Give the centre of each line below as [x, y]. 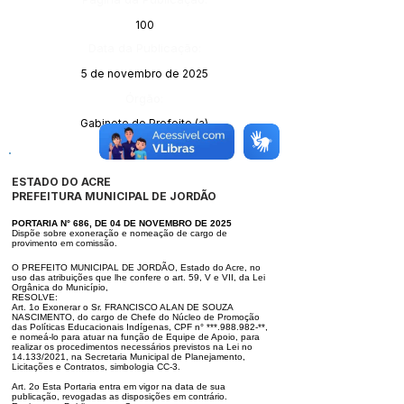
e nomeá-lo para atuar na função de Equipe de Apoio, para [136, 337]
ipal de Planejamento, [200, 357]
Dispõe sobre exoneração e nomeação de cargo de [119, 233]
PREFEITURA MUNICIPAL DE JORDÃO [114, 196]
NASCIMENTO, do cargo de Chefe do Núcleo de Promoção [136, 317]
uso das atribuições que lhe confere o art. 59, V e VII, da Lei [138, 277]
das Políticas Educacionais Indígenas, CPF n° [109, 327]
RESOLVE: [35, 297]
